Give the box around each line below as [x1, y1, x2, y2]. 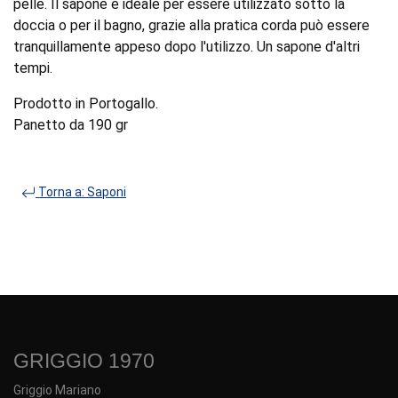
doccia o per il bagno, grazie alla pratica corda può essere [13, 16, 370, 34]
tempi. [13, 59, 52, 76]
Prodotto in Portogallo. [13, 94, 158, 112]
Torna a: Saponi [36, 184, 126, 199]
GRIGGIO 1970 [13, 348, 155, 372]
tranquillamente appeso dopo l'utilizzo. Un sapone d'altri [13, 37, 360, 55]
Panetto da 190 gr [13, 115, 128, 133]
